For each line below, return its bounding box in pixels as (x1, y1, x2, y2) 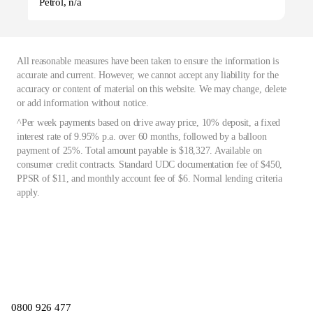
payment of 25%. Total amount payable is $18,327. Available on (17, 145, 263, 156)
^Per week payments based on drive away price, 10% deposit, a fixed (17, 117, 281, 129)
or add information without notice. (17, 97, 149, 109)
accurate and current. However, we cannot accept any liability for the (17, 69, 279, 81)
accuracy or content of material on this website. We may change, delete (17, 83, 287, 95)
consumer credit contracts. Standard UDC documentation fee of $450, (17, 159, 283, 170)
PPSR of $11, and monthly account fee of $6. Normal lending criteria (17, 173, 282, 184)
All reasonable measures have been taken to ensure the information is (17, 55, 279, 67)
